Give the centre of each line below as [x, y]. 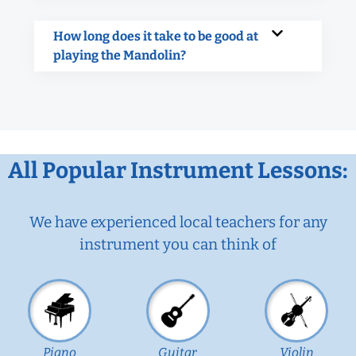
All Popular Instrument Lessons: [178, 170]
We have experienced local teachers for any [178, 222]
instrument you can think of [178, 244]
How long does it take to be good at [156, 36]
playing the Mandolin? [120, 55]
